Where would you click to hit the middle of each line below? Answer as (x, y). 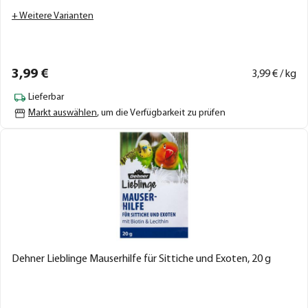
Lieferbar (46, 97)
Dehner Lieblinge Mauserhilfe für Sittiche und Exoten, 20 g (141, 259)
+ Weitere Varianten (53, 16)
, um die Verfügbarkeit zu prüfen (161, 113)
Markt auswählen (63, 113)
